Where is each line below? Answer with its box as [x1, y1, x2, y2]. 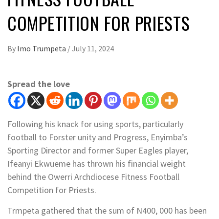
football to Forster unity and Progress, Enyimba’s [7, 131, 188, 143]
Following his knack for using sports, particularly [7, 118, 183, 130]
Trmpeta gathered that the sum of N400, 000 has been [7, 205, 207, 217]
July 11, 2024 [72, 44, 114, 54]
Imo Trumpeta [17, 44, 67, 54]
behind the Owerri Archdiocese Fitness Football [7, 171, 179, 183]
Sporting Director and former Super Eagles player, [7, 145, 188, 156]
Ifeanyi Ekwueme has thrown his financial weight [7, 158, 186, 170]
